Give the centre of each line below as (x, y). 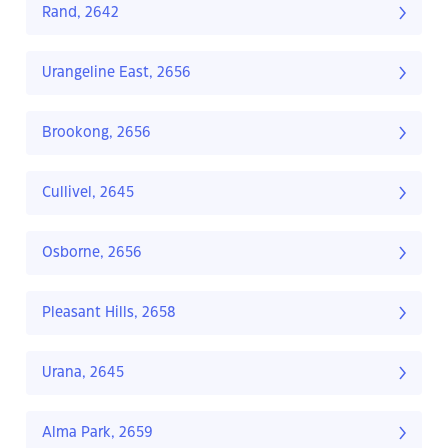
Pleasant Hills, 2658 (109, 313)
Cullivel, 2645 (88, 193)
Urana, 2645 (83, 373)
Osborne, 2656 (92, 253)
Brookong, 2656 (96, 133)
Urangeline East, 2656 (116, 73)
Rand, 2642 (80, 13)
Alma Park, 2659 (97, 433)
